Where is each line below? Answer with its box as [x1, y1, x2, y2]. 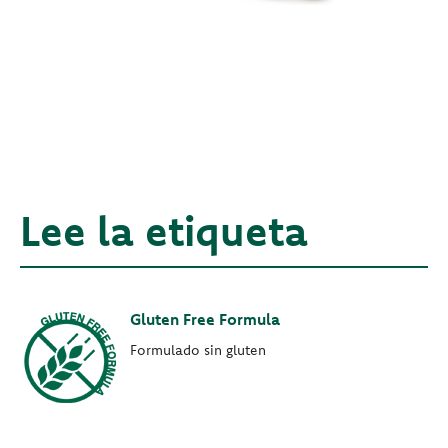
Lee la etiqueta [20, 204, 308, 258]
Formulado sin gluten [130, 341, 266, 360]
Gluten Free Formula [130, 309, 280, 330]
